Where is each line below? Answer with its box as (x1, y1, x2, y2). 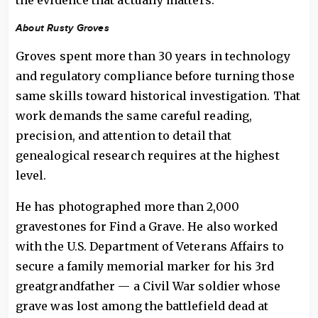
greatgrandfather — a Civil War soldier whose (16, 279, 281, 294)
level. (16, 168, 47, 183)
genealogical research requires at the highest (16, 148, 280, 163)
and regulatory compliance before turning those (16, 69, 295, 84)
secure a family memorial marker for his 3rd (16, 259, 275, 274)
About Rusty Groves (16, 22, 109, 35)
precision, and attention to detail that (16, 128, 232, 143)
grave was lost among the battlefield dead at (16, 299, 269, 314)
